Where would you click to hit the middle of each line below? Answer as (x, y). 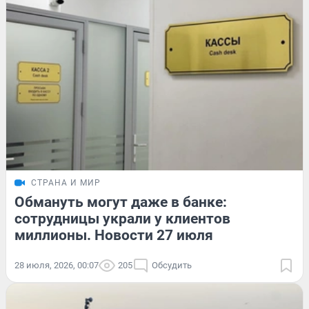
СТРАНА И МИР (66, 182)
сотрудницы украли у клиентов (122, 218)
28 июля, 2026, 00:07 (57, 265)
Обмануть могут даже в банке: (121, 202)
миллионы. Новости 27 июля (114, 235)
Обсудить (172, 265)
